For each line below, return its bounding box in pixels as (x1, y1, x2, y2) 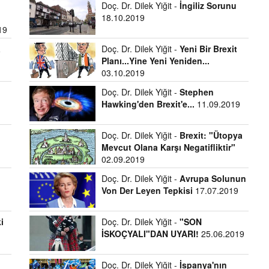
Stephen (179, 86, 214, 98)
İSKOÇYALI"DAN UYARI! (101, 228, 199, 240)
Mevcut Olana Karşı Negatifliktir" (101, 141, 235, 153)
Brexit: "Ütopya (179, 129, 243, 141)
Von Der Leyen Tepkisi (101, 184, 193, 196)
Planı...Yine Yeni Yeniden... (101, 55, 210, 67)
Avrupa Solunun (179, 172, 246, 184)
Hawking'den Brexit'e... (101, 98, 195, 110)
